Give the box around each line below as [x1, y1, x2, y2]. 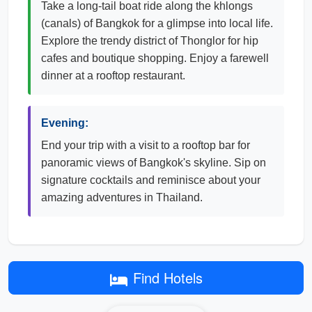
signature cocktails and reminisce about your [41, 174, 260, 186]
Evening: [41, 117, 88, 129]
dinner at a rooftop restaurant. [41, 70, 185, 81]
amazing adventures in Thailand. [41, 192, 203, 203]
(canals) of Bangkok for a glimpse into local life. [41, 17, 273, 29]
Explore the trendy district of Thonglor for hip [41, 35, 258, 47]
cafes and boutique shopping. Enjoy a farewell [41, 52, 269, 64]
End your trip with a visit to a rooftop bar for [41, 139, 250, 151]
